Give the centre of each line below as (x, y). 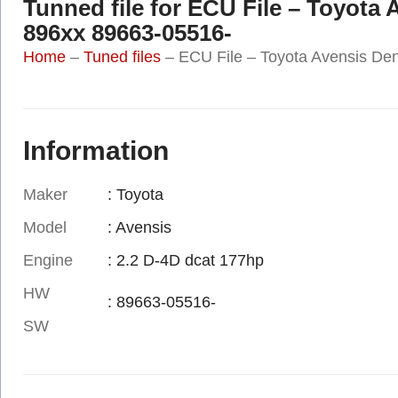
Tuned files (122, 57)
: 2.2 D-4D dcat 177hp (185, 261)
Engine (48, 261)
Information (96, 151)
